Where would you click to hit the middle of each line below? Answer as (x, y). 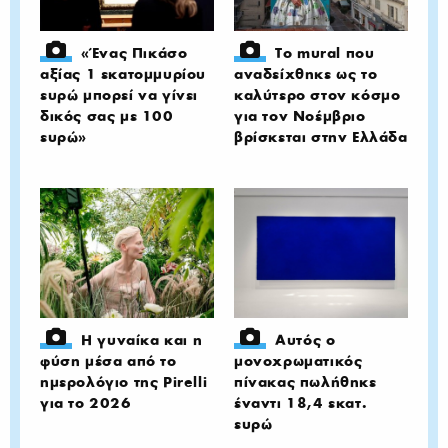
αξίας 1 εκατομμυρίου (123, 73)
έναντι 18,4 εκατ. (301, 403)
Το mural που (325, 52)
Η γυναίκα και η (142, 340)
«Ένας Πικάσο (134, 52)
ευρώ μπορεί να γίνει (119, 94)
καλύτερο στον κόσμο (317, 94)
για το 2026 (86, 403)
